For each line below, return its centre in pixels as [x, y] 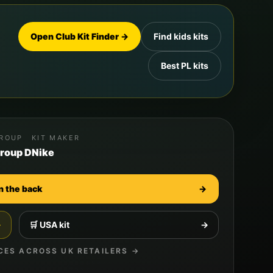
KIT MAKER [56, 138]
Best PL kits [185, 66]
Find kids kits [181, 36]
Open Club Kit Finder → [80, 36]
